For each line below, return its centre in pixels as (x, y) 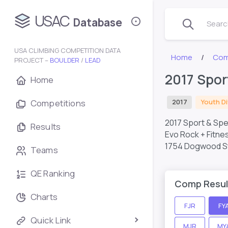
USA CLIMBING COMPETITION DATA (67, 50)
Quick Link (51, 220)
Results (46, 126)
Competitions (58, 103)
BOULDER (65, 60)
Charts (44, 197)
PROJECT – (32, 60)
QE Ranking (53, 173)
